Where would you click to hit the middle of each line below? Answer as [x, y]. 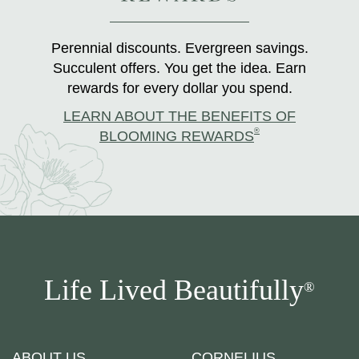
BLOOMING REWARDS [177, 136]
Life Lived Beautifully [174, 290]
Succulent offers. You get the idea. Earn [179, 68]
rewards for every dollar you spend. [179, 88]
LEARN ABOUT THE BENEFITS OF [179, 116]
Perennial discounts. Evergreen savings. [179, 48]
